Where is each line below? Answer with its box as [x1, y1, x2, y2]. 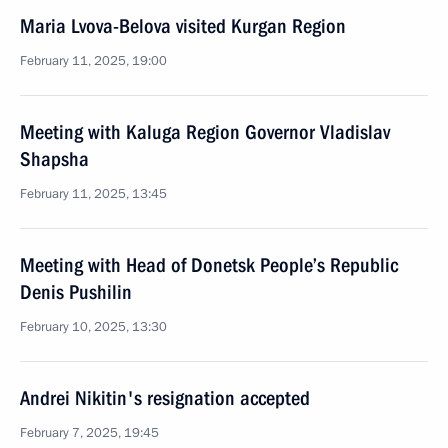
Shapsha [20, 147, 89, 171]
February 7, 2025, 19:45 [20, 424, 159, 442]
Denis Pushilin [20, 280, 132, 304]
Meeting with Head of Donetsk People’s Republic [20, 253, 398, 277]
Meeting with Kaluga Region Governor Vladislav [20, 120, 390, 144]
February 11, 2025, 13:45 [20, 185, 167, 203]
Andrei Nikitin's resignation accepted [20, 386, 310, 410]
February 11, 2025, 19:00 [20, 52, 167, 70]
